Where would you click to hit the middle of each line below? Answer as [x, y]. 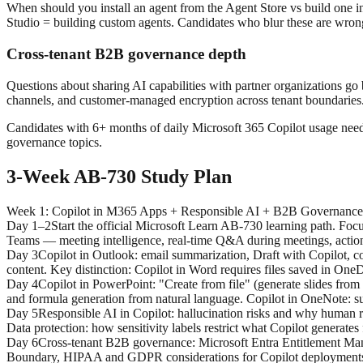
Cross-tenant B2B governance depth [126, 54]
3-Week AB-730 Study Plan [119, 176]
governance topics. [54, 142]
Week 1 [26, 211]
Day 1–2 [29, 225]
